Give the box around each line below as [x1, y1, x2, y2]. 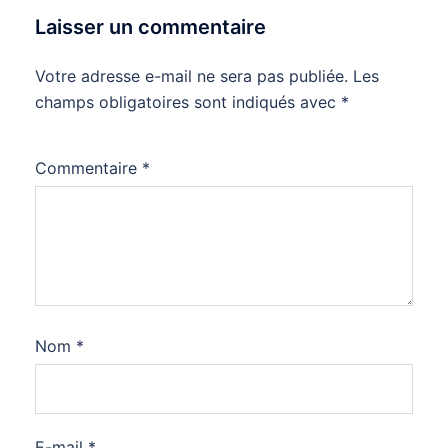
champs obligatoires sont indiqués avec [35, 91, 341, 112]
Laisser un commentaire [35, 14, 266, 39]
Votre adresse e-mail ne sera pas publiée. [35, 65, 348, 86]
